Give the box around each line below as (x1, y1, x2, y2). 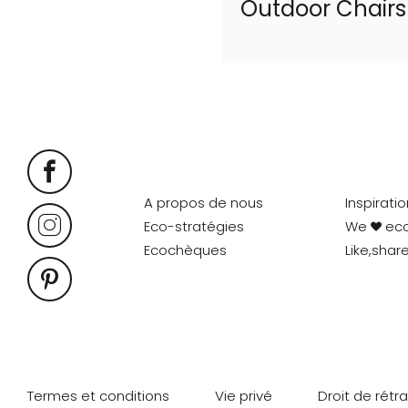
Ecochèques (144, 240, 228, 260)
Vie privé (215, 386, 272, 405)
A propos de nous (144, 193, 264, 212)
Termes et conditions (27, 386, 169, 405)
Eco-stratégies (144, 217, 245, 236)
